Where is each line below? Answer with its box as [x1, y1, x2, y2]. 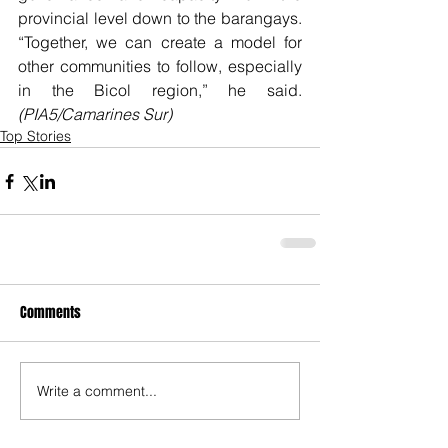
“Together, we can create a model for [18, 32, 302, 53]
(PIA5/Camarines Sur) [18, 104, 172, 125]
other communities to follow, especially [18, 56, 302, 77]
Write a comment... [37, 381, 157, 400]
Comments [20, 302, 81, 324]
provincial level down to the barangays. [18, 8, 302, 29]
